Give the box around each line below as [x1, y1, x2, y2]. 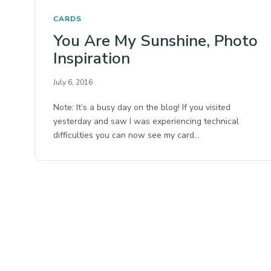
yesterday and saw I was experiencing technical [53, 116, 240, 128]
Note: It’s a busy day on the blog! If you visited [53, 102, 231, 114]
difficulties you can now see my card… [53, 129, 200, 142]
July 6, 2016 [53, 77, 93, 88]
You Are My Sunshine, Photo [53, 30, 258, 52]
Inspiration [53, 48, 130, 70]
